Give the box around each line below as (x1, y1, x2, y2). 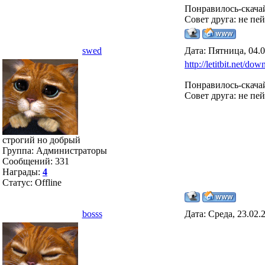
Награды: (2, 167, 43, 177)
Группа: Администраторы (2, 146, 107, 156)
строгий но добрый (2, 135, 80, 145)
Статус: (2, 177, 35, 188)
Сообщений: (2, 156, 55, 166)
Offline (35, 177, 62, 188)
